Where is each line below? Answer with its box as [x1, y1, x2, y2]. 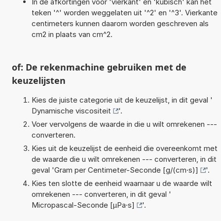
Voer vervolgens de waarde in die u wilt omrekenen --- [31, 119, 217, 129]
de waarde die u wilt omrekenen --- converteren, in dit [31, 154, 217, 164]
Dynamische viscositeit [31, 106, 111, 115]
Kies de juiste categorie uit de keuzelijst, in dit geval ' [31, 95, 213, 105]
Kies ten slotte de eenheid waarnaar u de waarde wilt [31, 178, 212, 188]
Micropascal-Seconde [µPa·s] [31, 200, 135, 210]
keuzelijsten [11, 74, 66, 86]
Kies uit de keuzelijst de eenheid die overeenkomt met [31, 143, 218, 153]
